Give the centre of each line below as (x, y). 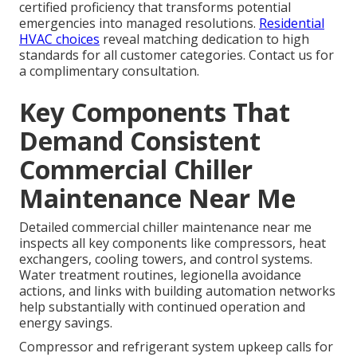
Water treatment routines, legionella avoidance (160, 275)
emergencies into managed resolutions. (139, 24)
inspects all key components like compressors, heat (173, 243)
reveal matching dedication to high (204, 39)
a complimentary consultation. (109, 71)
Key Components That (155, 112)
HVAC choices (59, 39)
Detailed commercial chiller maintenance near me (165, 228)
